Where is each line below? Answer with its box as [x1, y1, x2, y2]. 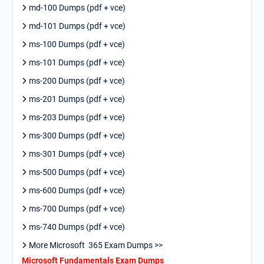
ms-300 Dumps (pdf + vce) [28, 131, 125, 140]
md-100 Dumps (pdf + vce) [28, 3, 126, 12]
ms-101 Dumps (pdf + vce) [28, 58, 125, 67]
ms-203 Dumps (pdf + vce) [28, 113, 125, 122]
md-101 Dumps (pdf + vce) [28, 21, 126, 31]
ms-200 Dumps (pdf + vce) [28, 76, 125, 85]
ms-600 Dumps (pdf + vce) [28, 186, 125, 195]
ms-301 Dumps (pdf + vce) [28, 149, 125, 159]
